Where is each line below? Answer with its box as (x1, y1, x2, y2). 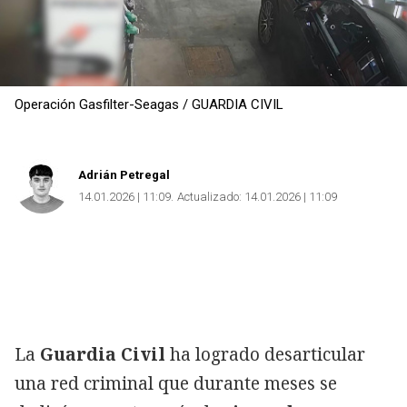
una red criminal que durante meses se (15, 371, 337, 395)
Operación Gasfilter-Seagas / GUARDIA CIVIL (15, 95, 283, 113)
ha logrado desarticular (165, 342, 365, 366)
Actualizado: (177, 189, 242, 203)
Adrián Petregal (78, 167, 170, 182)
